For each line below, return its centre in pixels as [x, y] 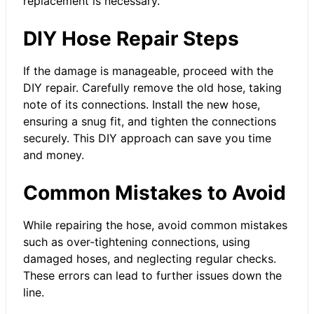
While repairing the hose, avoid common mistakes [155, 225]
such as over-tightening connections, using [137, 241]
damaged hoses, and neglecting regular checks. [150, 258]
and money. [54, 155]
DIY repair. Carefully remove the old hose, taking [152, 87]
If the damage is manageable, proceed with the [148, 70]
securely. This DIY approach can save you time [147, 138]
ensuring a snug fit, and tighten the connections [150, 121]
